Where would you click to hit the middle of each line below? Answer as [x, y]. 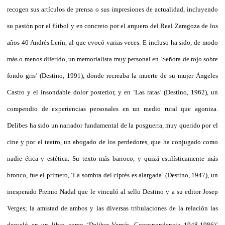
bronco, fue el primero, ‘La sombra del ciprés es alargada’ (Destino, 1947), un [113, 175]
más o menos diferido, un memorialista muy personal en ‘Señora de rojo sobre [113, 59]
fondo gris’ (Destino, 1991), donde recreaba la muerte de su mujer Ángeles [113, 75]
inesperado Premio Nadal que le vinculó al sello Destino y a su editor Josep [113, 191]
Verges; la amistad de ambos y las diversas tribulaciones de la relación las [113, 208]
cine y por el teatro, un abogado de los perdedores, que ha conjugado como [113, 142]
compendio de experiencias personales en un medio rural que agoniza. [113, 108]
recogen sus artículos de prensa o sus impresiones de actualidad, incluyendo [113, 9]
